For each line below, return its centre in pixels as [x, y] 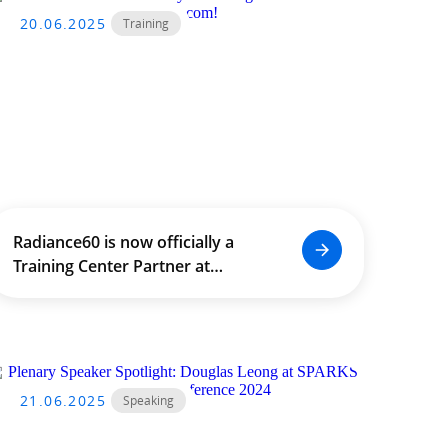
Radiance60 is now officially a [123, 242]
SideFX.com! [58, 290]
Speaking [148, 400]
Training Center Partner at [111, 266]
